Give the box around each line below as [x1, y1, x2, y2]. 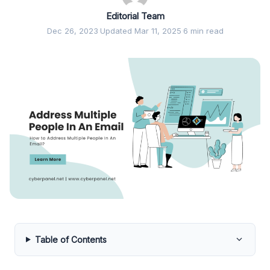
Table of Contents [34, 234, 107, 245]
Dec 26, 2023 [46, 25, 98, 36]
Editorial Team [105, 10, 165, 22]
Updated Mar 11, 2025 [99, 25, 181, 36]
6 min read [183, 25, 224, 36]
